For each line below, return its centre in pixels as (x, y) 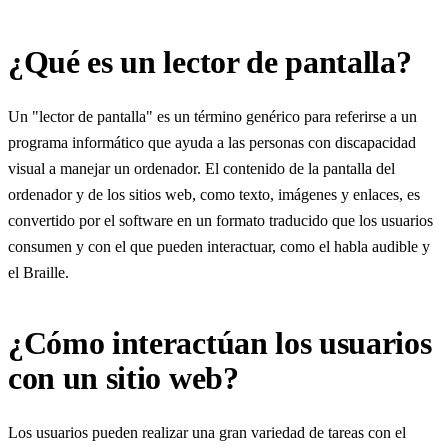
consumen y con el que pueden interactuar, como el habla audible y (219, 246)
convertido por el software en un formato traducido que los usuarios (220, 220)
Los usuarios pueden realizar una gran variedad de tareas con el (207, 432)
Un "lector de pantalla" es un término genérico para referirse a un (212, 116)
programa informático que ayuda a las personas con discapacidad (212, 142)
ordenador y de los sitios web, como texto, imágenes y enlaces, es (214, 194)
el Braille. (38, 272)
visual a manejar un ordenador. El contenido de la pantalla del (201, 168)
